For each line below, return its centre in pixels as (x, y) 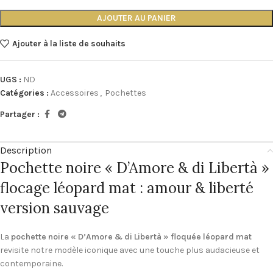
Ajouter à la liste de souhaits (69, 43)
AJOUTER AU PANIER (136, 18)
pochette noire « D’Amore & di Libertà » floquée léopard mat (131, 237)
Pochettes (126, 93)
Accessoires (75, 93)
